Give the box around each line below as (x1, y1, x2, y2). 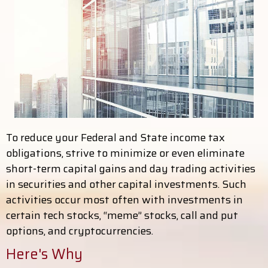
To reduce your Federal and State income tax (6, 129, 225, 146)
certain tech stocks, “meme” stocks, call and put (6, 207, 238, 224)
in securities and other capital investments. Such (6, 176, 246, 193)
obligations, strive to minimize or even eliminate (6, 145, 245, 162)
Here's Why (6, 243, 83, 266)
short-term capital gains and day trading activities (6, 160, 255, 177)
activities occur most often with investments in (6, 191, 243, 208)
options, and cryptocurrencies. (6, 223, 153, 239)
